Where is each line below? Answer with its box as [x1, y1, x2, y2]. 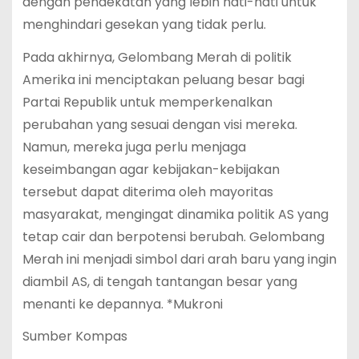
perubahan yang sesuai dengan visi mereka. [22, 115, 297, 134]
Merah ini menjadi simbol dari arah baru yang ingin [22, 249, 337, 268]
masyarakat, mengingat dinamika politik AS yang [22, 204, 329, 224]
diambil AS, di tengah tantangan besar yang [22, 272, 297, 291]
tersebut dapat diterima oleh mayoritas [22, 182, 273, 201]
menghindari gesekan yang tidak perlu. [22, 14, 266, 34]
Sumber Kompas [22, 327, 127, 346]
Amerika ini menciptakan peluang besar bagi [22, 70, 305, 89]
